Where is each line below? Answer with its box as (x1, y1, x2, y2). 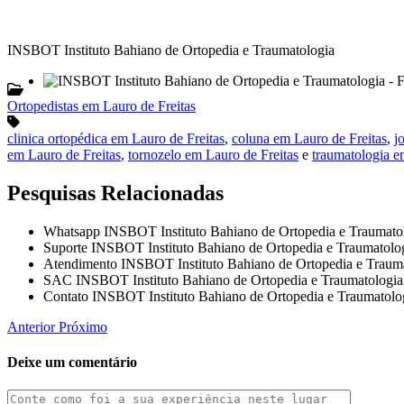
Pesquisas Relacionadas (7, 180, 224, 205)
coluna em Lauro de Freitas (232, 130, 387, 146)
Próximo (59, 318, 107, 335)
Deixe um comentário (7, 353, 137, 370)
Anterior (7, 318, 59, 335)
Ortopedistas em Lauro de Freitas (7, 97, 196, 114)
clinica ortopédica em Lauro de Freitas (7, 130, 225, 146)
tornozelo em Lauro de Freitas (128, 146, 298, 162)
